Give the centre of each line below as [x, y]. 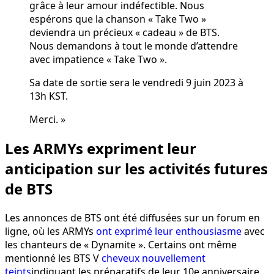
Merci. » [47, 120]
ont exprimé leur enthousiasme [169, 231]
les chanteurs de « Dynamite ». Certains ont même [121, 244]
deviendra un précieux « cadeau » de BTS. [124, 33]
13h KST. [49, 96]
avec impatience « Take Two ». [98, 60]
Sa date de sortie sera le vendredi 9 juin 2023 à [136, 83]
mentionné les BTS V [53, 258]
